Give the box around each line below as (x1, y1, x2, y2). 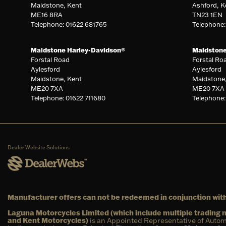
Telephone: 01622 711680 (31, 94, 106, 102)
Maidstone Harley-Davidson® (31, 46, 126, 54)
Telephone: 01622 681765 (31, 20, 107, 29)
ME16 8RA (31, 11, 63, 19)
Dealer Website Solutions (8, 144, 70, 151)
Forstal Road (31, 55, 70, 64)
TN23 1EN (192, 11, 222, 19)
